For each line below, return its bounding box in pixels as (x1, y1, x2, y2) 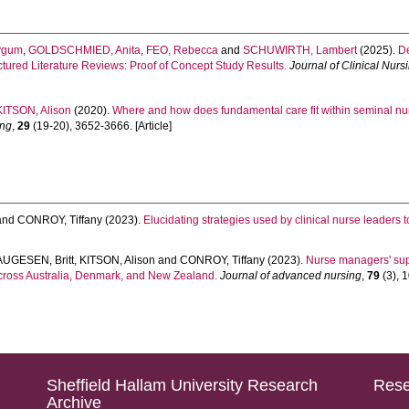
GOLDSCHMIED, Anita (28, 44, 142, 57)
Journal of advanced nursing (220, 269, 362, 282)
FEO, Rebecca (146, 44, 219, 57)
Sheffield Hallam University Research (46, 376, 318, 394)
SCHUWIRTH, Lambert (243, 44, 358, 57)
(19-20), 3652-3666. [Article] (30, 120, 173, 132)
